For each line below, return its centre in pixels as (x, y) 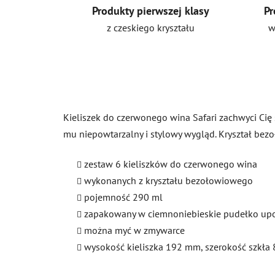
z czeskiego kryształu (150, 27)
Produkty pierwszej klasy (150, 10)
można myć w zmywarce (134, 230)
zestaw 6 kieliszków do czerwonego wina (171, 164)
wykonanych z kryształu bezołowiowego (168, 180)
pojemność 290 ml (123, 197)
